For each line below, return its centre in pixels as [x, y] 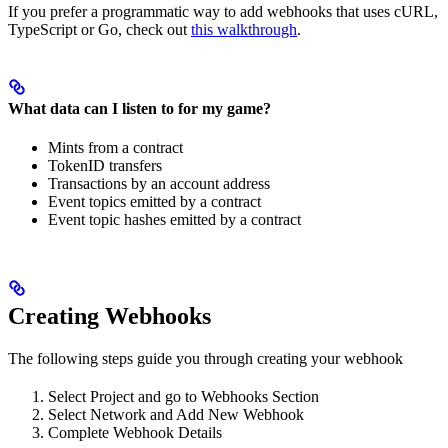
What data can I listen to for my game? [139, 109]
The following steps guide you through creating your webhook [205, 359]
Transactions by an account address [159, 184]
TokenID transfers [105, 166]
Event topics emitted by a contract [154, 202]
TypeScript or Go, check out [99, 29]
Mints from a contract [115, 148]
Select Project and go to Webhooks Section [183, 397]
